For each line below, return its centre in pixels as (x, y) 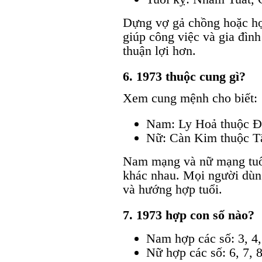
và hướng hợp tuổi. (173, 189)
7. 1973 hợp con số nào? (189, 215)
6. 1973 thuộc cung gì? (184, 77)
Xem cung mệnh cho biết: (190, 98)
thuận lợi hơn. (159, 51)
